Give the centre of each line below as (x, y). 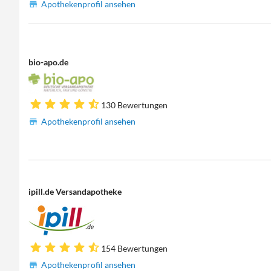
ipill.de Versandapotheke (75, 191)
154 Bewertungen (135, 249)
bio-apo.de (49, 62)
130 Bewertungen (135, 105)
